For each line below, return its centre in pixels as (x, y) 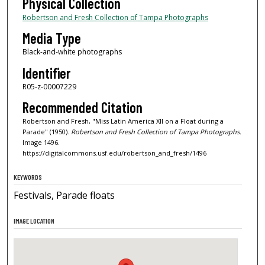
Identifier (46, 73)
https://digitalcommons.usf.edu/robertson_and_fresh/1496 (114, 153)
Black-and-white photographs (72, 52)
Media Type (51, 38)
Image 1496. (41, 143)
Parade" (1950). (46, 132)
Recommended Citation (82, 108)
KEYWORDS (28, 177)
